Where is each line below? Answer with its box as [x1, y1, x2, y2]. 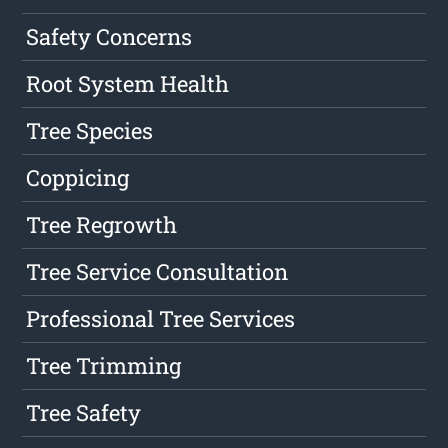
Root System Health [26, 69, 230, 99]
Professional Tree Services [26, 304, 296, 334]
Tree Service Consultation [26, 257, 289, 287]
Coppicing [26, 163, 130, 193]
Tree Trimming [26, 351, 182, 381]
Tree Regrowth [26, 210, 178, 240]
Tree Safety [26, 398, 142, 428]
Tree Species [26, 116, 154, 146]
